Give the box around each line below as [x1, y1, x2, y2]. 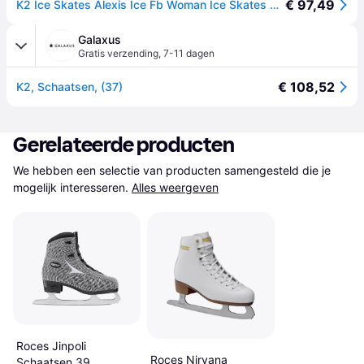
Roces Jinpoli [16, 338, 86, 353]
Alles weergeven [132, 180, 219, 194]
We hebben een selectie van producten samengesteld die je [13, 163, 331, 177]
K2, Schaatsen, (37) [16, 80, 123, 93]
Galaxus [78, 32, 121, 46]
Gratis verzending [78, 47, 158, 59]
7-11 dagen [163, 47, 214, 59]
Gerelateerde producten [13, 132, 235, 158]
